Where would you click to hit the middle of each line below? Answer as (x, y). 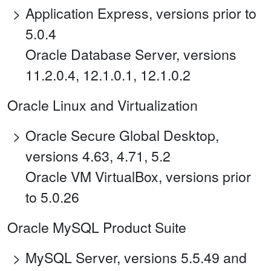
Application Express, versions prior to (141, 13)
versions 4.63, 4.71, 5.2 (98, 156)
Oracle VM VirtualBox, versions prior (138, 177)
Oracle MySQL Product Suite (97, 227)
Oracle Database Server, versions (131, 54)
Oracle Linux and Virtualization (103, 105)
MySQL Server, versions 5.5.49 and (136, 258)
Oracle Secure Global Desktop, (122, 135)
